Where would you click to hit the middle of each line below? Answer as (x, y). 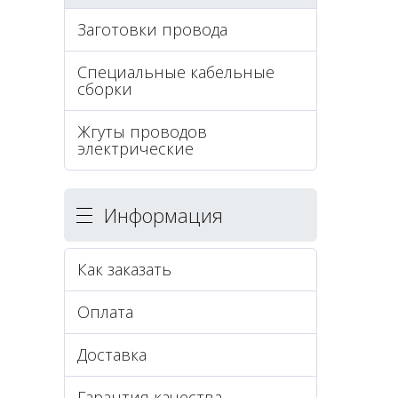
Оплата (105, 312)
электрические (135, 148)
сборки (105, 89)
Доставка (112, 354)
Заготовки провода (152, 29)
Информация (163, 215)
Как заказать (124, 269)
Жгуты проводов (142, 131)
